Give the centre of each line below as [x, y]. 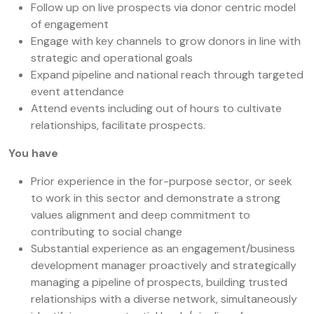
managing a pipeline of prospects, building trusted [159, 282]
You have [33, 153]
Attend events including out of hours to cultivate [156, 108]
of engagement [70, 24]
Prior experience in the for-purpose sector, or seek [162, 181]
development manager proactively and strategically [164, 265]
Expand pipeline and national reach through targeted [167, 75]
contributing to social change [107, 232]
